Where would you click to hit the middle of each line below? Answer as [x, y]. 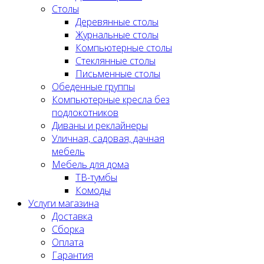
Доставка [72, 217]
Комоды [93, 191]
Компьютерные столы [124, 48]
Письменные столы [118, 74]
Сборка [68, 230]
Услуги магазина [64, 204]
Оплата [68, 242]
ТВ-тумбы [96, 178]
